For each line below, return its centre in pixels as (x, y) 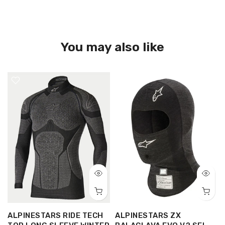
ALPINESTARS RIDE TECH (55, 216)
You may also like (113, 47)
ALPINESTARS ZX (148, 216)
